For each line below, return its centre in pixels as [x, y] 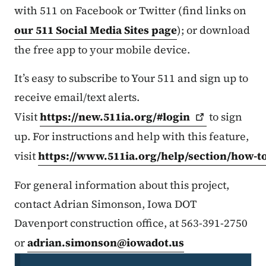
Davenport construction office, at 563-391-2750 [131, 223]
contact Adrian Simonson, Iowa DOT [105, 204]
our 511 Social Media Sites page [96, 30]
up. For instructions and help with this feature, [132, 137]
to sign [225, 117]
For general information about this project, [122, 185]
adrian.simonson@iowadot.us [106, 243]
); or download [213, 30]
